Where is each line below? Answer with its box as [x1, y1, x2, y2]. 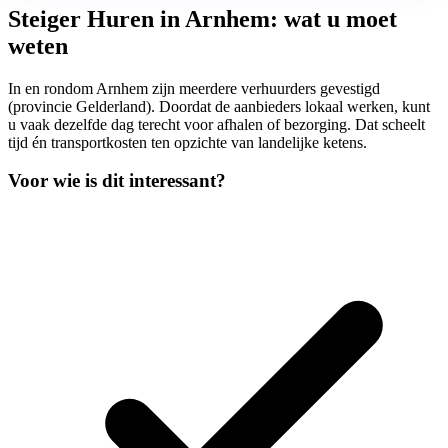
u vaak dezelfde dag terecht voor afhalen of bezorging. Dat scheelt [8, 115, 425, 133]
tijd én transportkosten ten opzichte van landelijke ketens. [8, 133, 367, 151]
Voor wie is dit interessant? [8, 170, 226, 192]
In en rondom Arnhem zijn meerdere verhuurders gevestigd [8, 79, 380, 97]
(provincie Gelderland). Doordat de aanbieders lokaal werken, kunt [8, 97, 430, 115]
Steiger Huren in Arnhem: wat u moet [8, 5, 397, 32]
